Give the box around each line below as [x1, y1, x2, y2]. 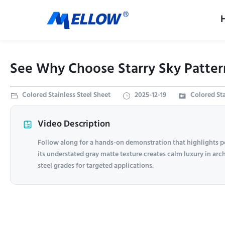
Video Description [38, 116, 110, 134]
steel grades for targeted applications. [38, 159, 154, 173]
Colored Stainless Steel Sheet [22, 88, 110, 102]
